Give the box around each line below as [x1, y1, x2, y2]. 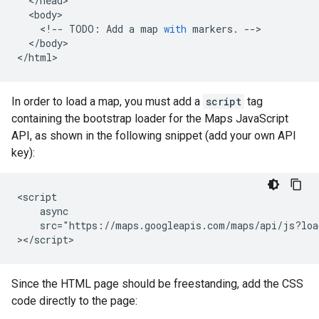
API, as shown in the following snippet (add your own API [11, 129, 296, 142]
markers [192, 22, 233, 36]
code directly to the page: [11, 294, 137, 308]
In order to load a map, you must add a [11, 95, 203, 108]
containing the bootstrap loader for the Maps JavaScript [11, 112, 288, 125]
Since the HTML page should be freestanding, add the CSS [11, 277, 303, 291]
